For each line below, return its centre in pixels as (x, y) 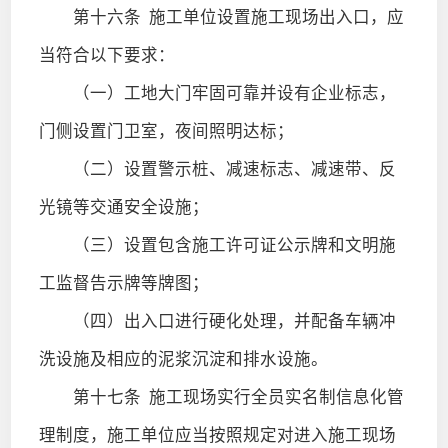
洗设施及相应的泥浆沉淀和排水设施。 (183, 359)
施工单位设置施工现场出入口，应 (272, 17)
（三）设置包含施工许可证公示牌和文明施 (217, 245)
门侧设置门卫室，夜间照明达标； (166, 131)
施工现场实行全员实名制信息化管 (272, 397)
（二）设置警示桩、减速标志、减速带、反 (217, 169)
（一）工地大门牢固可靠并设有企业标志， (217, 93)
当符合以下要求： (106, 55)
